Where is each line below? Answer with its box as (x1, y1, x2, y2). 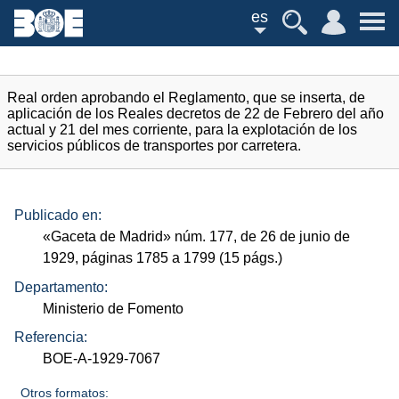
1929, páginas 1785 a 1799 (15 (43, 250, 244, 266)
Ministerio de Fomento (43, 300, 184, 316)
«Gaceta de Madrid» (43, 229, 175, 245)
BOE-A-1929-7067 (43, 351, 161, 367)
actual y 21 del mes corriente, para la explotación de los (7, 122, 357, 137)
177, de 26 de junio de (206, 229, 351, 245)
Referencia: (14, 330, 87, 346)
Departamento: (14, 279, 108, 295)
